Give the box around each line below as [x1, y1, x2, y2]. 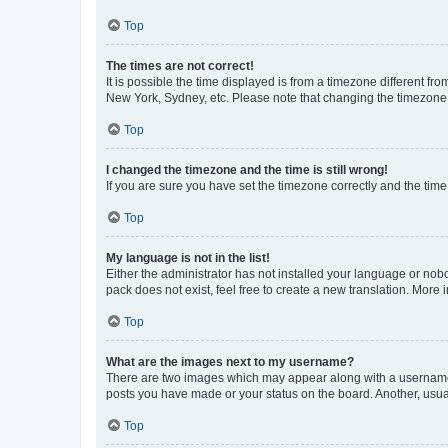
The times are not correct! [106, 58, 254, 73]
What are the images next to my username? [106, 354, 354, 369]
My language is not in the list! [106, 250, 270, 265]
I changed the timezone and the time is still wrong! [106, 162, 388, 177]
